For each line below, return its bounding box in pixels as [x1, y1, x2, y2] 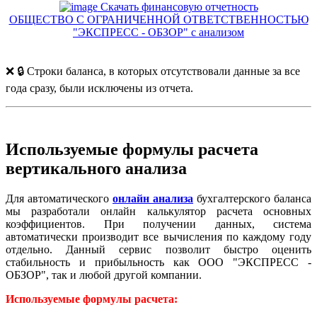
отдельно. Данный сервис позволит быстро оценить [6, 243, 311, 255]
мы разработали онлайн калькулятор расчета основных [6, 204, 311, 217]
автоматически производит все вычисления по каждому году [6, 230, 311, 243]
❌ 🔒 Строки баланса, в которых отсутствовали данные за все [6, 65, 300, 78]
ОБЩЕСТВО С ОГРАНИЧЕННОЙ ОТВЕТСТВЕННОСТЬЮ [8, 13, 309, 26]
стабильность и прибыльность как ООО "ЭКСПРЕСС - [6, 255, 311, 268]
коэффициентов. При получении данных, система [6, 217, 311, 230]
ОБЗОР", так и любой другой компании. [6, 268, 202, 281]
